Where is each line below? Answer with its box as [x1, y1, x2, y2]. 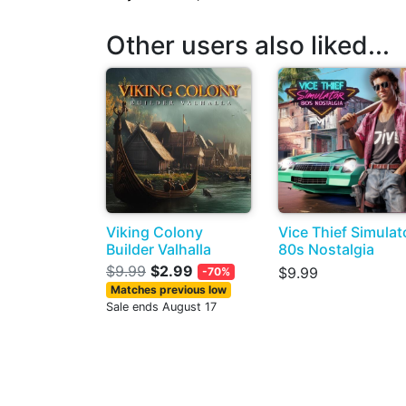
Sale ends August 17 [106, 299, 217, 314]
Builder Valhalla [106, 239, 211, 258]
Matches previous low [110, 282, 227, 296]
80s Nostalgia [278, 239, 374, 258]
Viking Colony [106, 222, 203, 241]
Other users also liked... [106, 29, 390, 61]
